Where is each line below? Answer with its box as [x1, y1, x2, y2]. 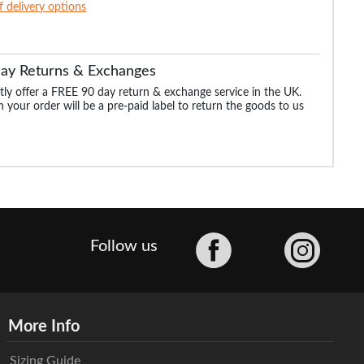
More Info [7, 318, 80, 335]
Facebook [231, 232, 286, 245]
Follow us [90, 238, 158, 255]
